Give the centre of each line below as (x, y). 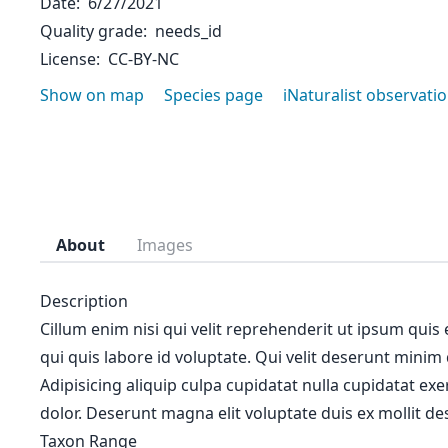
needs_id (188, 31)
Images (165, 245)
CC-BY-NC (143, 59)
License (68, 59)
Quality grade (91, 31)
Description (84, 301)
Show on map (92, 95)
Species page (213, 95)
